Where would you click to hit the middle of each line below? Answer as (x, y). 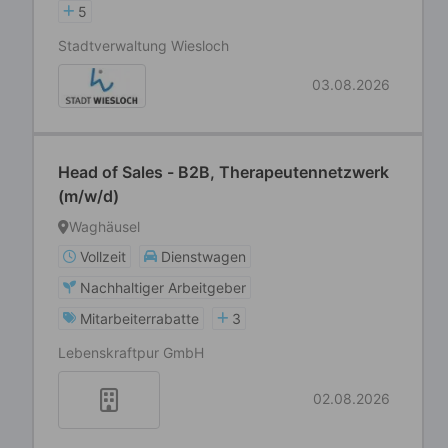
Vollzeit (103, 256)
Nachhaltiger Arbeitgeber (163, 287)
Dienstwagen (203, 256)
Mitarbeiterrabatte (139, 318)
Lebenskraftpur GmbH (131, 352)
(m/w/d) (88, 196)
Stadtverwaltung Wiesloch (143, 45)
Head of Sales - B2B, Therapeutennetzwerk (223, 172)
